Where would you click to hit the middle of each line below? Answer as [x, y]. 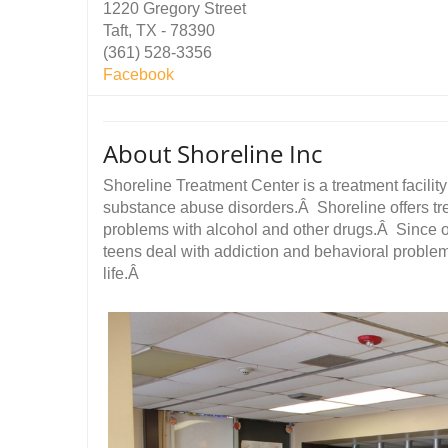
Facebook [138, 74]
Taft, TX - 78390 [159, 30]
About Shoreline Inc [212, 153]
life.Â [123, 273]
